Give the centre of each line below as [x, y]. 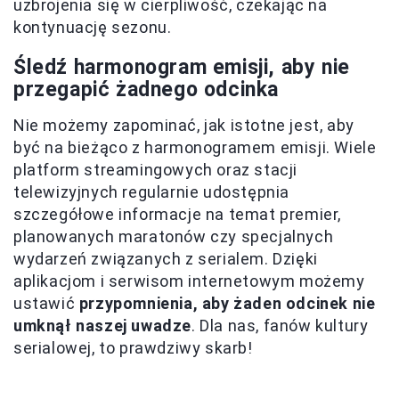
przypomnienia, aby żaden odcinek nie [227, 303]
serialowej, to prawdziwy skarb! [133, 347]
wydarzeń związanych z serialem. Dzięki [166, 258]
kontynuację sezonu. [93, 27]
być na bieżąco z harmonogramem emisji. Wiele [195, 147]
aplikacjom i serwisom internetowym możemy [189, 281]
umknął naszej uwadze [103, 325]
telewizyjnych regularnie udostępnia [152, 191]
